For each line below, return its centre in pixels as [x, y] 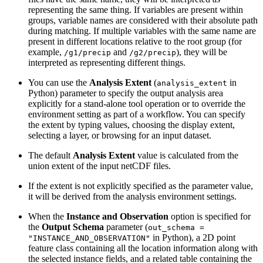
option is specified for [210, 216]
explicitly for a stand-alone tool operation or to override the [137, 103]
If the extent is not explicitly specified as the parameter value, [141, 186]
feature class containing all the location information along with [143, 248]
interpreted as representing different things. [107, 62]
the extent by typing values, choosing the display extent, [131, 124]
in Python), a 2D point [193, 237]
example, [46, 52]
